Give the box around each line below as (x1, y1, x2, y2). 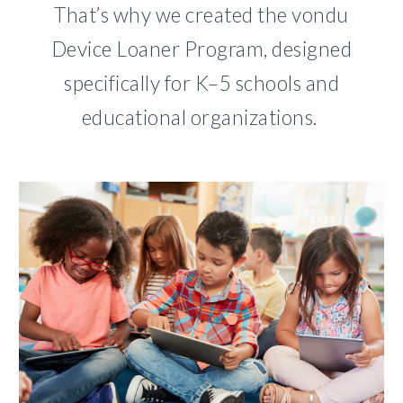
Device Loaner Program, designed (50, 37, 353, 61)
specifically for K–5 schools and (64, 71, 339, 95)
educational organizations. (81, 105, 322, 130)
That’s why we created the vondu (54, 3, 349, 27)
